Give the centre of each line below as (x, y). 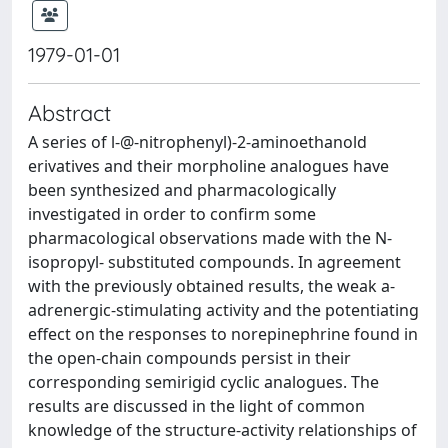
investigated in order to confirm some (172, 214)
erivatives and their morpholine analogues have (208, 166)
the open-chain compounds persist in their (189, 358)
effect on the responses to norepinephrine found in (223, 334)
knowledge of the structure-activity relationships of (222, 430)
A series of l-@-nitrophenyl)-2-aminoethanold (197, 142)
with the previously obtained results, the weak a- (211, 286)
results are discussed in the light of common (196, 406)
